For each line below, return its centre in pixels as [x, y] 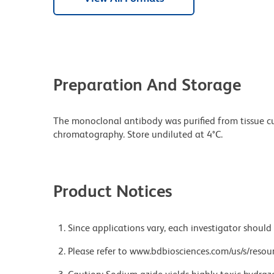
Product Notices [113, 191]
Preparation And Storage [147, 85]
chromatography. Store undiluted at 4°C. [138, 135]
